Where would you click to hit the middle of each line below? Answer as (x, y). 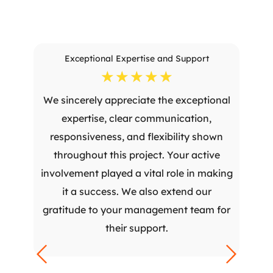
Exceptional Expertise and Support (136, 58)
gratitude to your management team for (136, 210)
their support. (136, 228)
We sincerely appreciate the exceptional (136, 100)
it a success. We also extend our (136, 191)
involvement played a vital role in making (136, 173)
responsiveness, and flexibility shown (136, 136)
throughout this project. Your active (136, 155)
